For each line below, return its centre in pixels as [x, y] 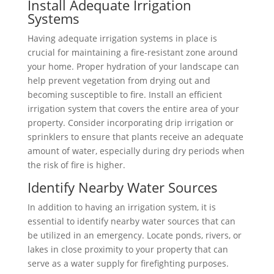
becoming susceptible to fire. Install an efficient [124, 95]
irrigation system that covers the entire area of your [133, 109]
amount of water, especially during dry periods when [136, 151]
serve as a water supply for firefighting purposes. [128, 264]
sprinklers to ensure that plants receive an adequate [135, 137]
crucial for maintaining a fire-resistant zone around [132, 53]
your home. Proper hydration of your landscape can [133, 67]
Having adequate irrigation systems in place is [122, 39]
